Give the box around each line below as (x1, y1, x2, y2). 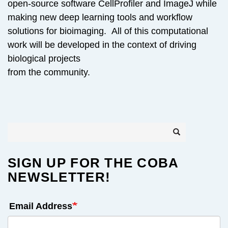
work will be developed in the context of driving (8, 40, 196, 50)
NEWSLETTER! (8, 170, 111, 185)
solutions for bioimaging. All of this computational (8, 26, 208, 36)
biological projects (8, 53, 80, 64)
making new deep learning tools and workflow (8, 12, 192, 22)
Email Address (9, 201, 72, 212)
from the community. (8, 67, 90, 77)
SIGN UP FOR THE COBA (8, 156, 179, 170)
